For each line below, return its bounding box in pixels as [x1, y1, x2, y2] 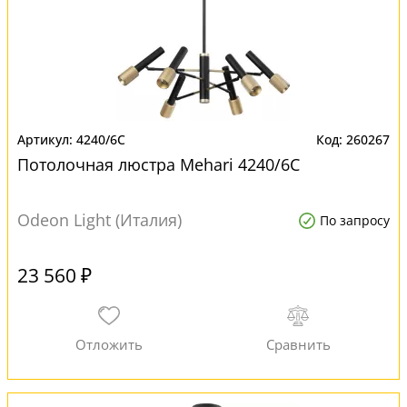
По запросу [320, 212, 390, 229]
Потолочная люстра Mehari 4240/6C [17, 154, 300, 175]
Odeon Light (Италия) [17, 209, 182, 231]
